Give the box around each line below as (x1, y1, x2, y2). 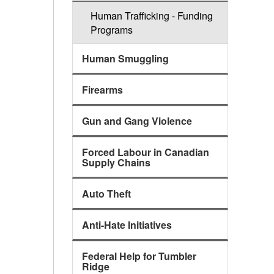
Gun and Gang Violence (82, 114, 192, 128)
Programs (90, 23, 133, 37)
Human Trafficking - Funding (90, 9, 213, 23)
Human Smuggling (82, 51, 169, 66)
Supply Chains (82, 155, 150, 170)
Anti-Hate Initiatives (82, 218, 172, 232)
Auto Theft (82, 187, 131, 201)
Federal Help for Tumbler (82, 249, 196, 264)
